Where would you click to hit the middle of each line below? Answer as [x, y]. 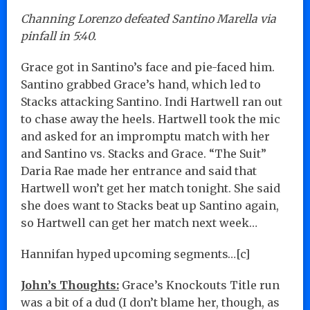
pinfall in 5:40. [58, 36]
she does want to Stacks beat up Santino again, [150, 205]
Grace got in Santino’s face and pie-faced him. [148, 67]
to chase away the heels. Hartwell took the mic [151, 119]
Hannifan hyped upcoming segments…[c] [135, 254]
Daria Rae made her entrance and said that [139, 171]
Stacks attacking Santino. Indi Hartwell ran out [152, 101]
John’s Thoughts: [70, 285]
